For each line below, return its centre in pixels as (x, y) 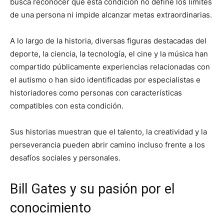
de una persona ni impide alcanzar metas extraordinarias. (111, 14)
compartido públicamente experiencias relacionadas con (110, 66)
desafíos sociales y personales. (65, 157)
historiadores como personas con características (96, 92)
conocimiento (50, 208)
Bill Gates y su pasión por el (92, 189)
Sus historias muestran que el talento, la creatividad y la (108, 131)
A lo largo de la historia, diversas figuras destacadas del (108, 40)
